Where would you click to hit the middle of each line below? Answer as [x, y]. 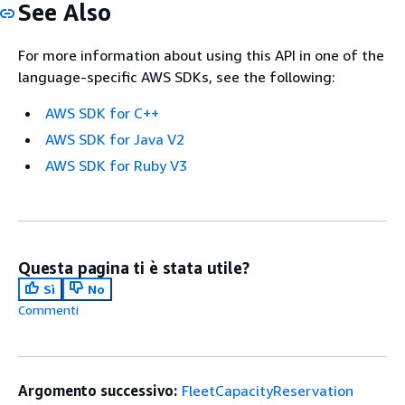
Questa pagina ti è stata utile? [134, 267]
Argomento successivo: [98, 390]
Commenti [48, 309]
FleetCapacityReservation [268, 390]
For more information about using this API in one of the [201, 55]
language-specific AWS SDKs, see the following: [177, 76]
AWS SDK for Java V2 [115, 139]
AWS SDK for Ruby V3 [116, 165]
